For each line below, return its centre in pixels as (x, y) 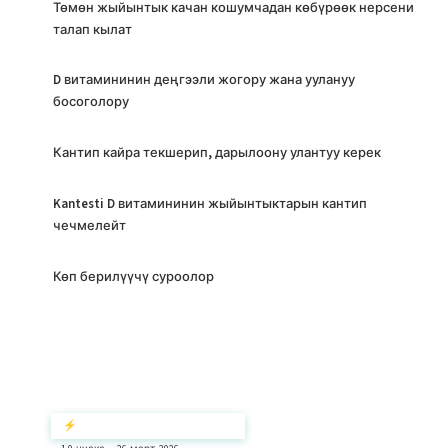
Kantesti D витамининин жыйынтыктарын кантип (210, 203)
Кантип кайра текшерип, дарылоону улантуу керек (217, 152)
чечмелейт (89, 225)
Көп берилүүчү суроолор (133, 276)
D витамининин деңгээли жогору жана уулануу (204, 79)
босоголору (91, 101)
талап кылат (92, 29)
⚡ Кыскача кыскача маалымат (148, 425)
